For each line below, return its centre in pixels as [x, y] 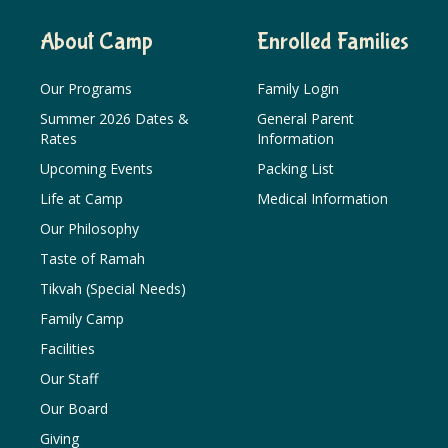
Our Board [74, 408]
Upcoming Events [96, 168]
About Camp [96, 41]
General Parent [306, 118]
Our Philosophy [89, 228]
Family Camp [82, 318]
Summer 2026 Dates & [114, 118]
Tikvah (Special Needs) [113, 288]
